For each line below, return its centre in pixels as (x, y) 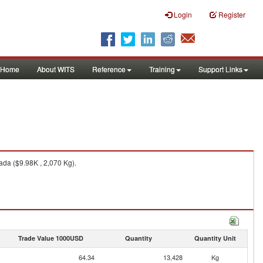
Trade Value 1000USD (50, 238)
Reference (109, 69)
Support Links (220, 69)
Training (162, 69)
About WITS (56, 69)
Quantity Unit (215, 238)
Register (232, 14)
